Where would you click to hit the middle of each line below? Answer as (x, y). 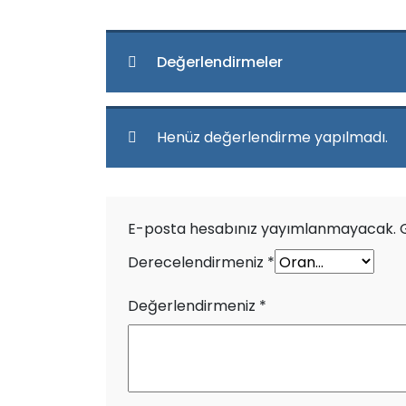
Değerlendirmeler (220, 62)
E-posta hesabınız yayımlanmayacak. (262, 229)
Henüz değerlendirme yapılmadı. (272, 138)
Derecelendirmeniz (198, 263)
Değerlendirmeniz (193, 306)
